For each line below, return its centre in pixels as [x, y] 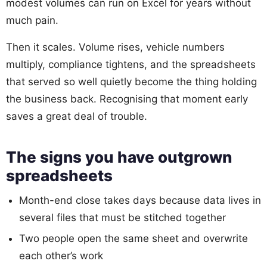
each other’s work [61, 256]
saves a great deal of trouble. [77, 117]
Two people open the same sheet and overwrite [133, 239]
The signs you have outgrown [119, 157]
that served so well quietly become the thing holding [131, 82]
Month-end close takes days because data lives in [140, 201]
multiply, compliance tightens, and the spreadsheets [131, 65]
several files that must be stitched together [122, 218]
